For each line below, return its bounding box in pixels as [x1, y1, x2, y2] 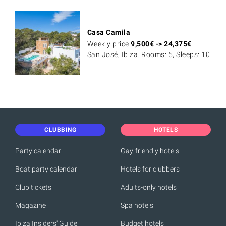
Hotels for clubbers [121, 165, 180, 174]
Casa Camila [87, 28, 131, 37]
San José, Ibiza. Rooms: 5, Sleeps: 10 [87, 50, 210, 59]
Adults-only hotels [121, 183, 177, 192]
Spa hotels [121, 201, 153, 210]
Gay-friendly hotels [121, 147, 179, 155]
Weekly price [87, 40, 131, 48]
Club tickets [15, 183, 51, 192]
